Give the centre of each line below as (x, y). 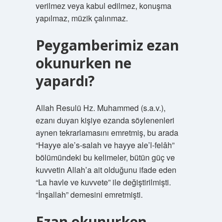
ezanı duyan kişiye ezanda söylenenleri (105, 120)
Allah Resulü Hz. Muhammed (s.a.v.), (100, 108)
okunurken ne (83, 63)
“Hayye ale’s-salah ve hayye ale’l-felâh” (105, 145)
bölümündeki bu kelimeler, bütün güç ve (105, 157)
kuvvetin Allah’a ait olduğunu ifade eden (106, 170)
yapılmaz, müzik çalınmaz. (82, 18)
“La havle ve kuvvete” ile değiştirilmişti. (103, 182)
